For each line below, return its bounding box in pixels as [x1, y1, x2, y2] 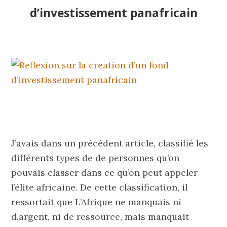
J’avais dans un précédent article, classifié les [11, 137, 209, 149]
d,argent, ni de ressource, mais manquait [11, 211, 190, 223]
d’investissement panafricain [29, 5, 198, 21]
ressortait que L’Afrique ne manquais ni [11, 196, 182, 208]
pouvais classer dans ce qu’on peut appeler [11, 167, 198, 179]
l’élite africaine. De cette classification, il [11, 181, 188, 194]
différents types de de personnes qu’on [11, 152, 180, 164]
